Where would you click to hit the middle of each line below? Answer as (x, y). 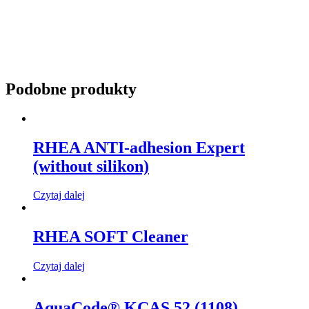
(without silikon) (91, 166)
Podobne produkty (71, 89)
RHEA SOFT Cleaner (111, 237)
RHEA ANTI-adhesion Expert (139, 147)
